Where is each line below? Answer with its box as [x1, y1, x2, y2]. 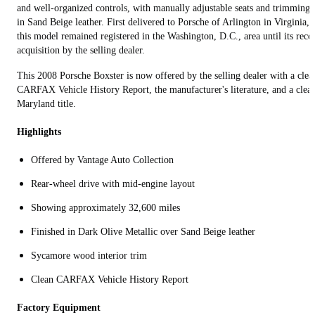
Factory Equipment [17, 302, 101, 313]
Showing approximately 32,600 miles [31, 202, 180, 213]
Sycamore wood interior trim [31, 250, 147, 261]
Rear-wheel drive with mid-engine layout [31, 178, 195, 189]
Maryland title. [17, 98, 76, 109]
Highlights [17, 126, 61, 137]
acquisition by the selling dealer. [17, 44, 145, 56]
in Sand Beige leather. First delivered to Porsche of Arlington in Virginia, [17, 16, 309, 27]
